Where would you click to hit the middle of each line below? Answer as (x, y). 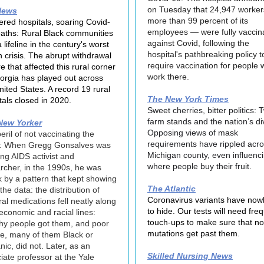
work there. (168, 77)
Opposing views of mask (193, 133)
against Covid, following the (198, 43)
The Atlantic (171, 189)
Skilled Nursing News (190, 256)
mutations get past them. (194, 233)
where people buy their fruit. (199, 166)
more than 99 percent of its (198, 21)
